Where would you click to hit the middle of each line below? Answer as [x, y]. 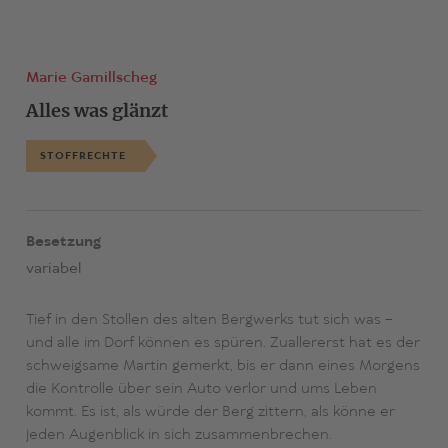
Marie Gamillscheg [91, 78]
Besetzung [63, 242]
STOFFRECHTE [82, 156]
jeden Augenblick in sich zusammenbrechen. [178, 435]
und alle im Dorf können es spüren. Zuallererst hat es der [222, 343]
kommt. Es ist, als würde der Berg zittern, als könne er [210, 412]
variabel [53, 269]
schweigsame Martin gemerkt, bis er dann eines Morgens [222, 366]
